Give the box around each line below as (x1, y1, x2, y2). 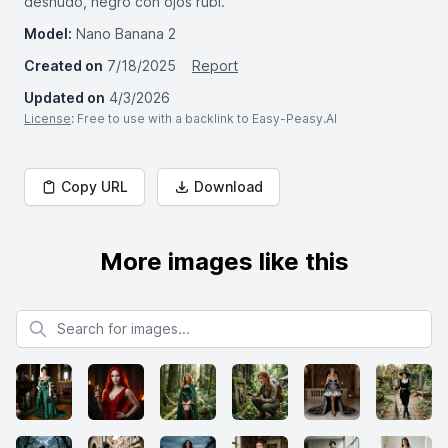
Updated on (24, 89, 105, 106)
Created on (24, 57, 103, 74)
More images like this (99, 247, 349, 276)
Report (192, 57, 238, 74)
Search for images (15, 310, 136, 327)
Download (194, 178, 263, 195)
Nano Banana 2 (76, 25, 176, 42)
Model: (24, 25, 72, 42)
